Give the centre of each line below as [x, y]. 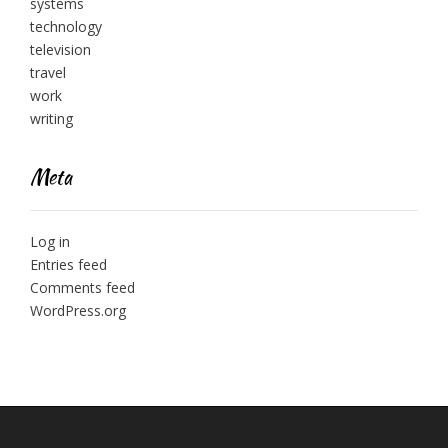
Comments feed [82, 287]
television [60, 49]
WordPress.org [78, 310]
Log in [50, 241]
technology [66, 26]
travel [48, 72]
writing [51, 118]
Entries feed [68, 264]
